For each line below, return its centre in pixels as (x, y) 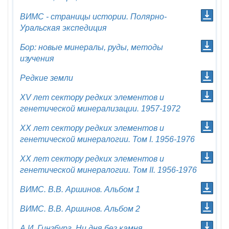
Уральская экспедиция (63, 28)
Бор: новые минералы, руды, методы (91, 47)
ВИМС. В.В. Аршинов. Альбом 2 (80, 209)
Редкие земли (47, 78)
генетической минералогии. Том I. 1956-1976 (107, 139)
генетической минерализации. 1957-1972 (100, 109)
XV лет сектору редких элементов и (92, 97)
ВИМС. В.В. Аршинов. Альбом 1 (80, 189)
